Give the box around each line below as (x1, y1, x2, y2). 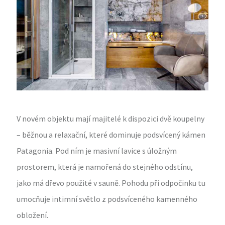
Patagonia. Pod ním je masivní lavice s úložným (17, 146, 177, 156)
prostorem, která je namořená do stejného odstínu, (17, 162, 193, 172)
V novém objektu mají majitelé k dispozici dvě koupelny (17, 114, 205, 124)
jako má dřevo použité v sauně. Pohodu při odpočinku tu (17, 178, 206, 188)
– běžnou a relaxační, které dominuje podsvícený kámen (17, 130, 206, 140)
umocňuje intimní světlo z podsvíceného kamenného (17, 194, 198, 204)
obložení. (17, 210, 49, 220)
